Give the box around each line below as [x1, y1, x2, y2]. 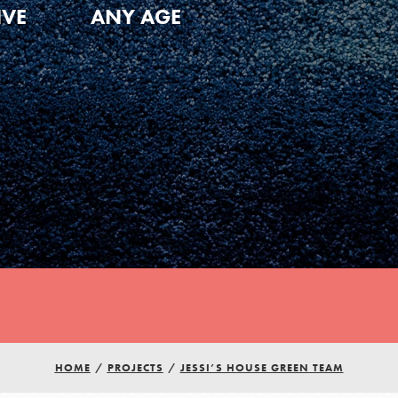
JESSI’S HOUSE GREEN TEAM [179, 361, 344, 376]
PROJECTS [107, 361, 163, 376]
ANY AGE [90, 2, 181, 30]
